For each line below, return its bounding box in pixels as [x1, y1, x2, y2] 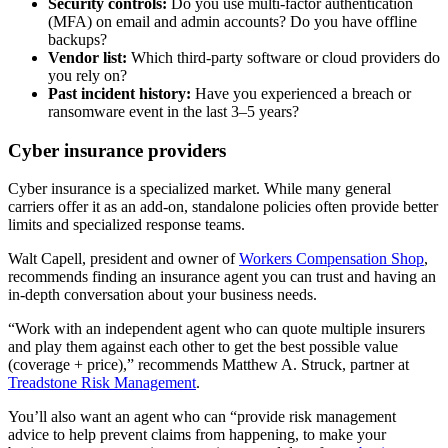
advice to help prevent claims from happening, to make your [8, 426, 386, 444]
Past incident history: [48, 84, 191, 102]
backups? [48, 30, 107, 48]
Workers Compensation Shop [239, 250, 424, 268]
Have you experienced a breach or [191, 84, 411, 102]
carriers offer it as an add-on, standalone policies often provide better [8, 198, 438, 216]
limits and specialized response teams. [8, 216, 245, 234]
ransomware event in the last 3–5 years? [48, 102, 299, 120]
